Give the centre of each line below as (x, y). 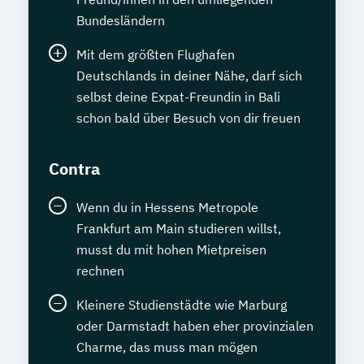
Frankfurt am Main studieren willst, (179, 228)
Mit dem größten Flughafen (156, 54)
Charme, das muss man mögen (167, 347)
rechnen (100, 271)
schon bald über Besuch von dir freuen (188, 118)
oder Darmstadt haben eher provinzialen (195, 326)
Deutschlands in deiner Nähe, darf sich (189, 76)
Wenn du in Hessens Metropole (167, 207)
